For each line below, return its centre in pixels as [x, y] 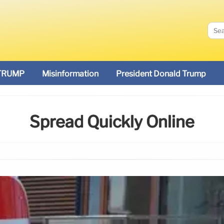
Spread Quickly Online [112, 122]
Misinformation [70, 74]
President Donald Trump [161, 74]
